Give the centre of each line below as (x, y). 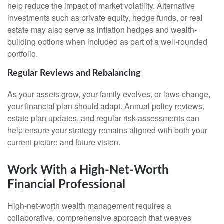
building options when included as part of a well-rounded (107, 42)
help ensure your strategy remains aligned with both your (107, 130)
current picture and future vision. (64, 142)
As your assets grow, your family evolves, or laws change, (109, 94)
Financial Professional (66, 185)
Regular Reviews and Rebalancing (74, 74)
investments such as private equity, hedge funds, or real (105, 18)
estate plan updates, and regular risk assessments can (103, 118)
